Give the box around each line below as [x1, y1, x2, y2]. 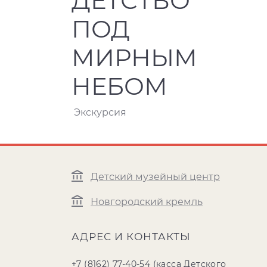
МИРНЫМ [72, 43, 197, 72]
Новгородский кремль [91, 196, 203, 208]
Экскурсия [74, 107, 126, 118]
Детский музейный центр [91, 171, 220, 183]
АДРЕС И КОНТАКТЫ [72, 231, 191, 243]
